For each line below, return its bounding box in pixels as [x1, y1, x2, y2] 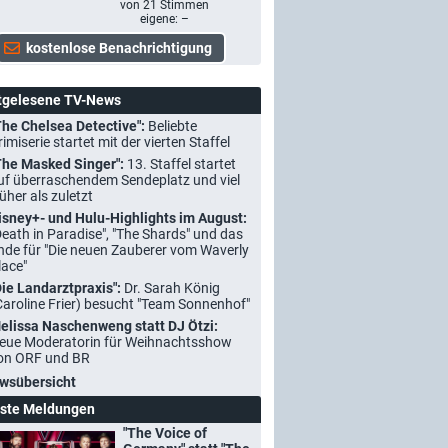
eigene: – [139, 11, 189, 26]
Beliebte [148, 117, 197, 134]
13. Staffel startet [127, 155, 236, 172]
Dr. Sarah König [124, 279, 220, 296]
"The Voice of [123, 424, 207, 441]
